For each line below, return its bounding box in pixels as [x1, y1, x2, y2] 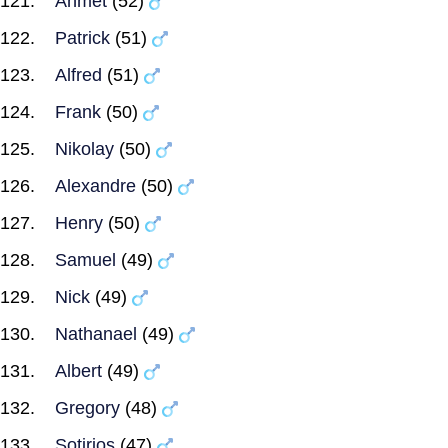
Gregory [55, 398, 120, 418]
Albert [55, 361, 102, 381]
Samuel [55, 250, 116, 270]
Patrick [55, 28, 110, 48]
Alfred [55, 65, 102, 85]
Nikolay [55, 139, 114, 159]
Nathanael [55, 324, 137, 344]
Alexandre [55, 176, 136, 196]
